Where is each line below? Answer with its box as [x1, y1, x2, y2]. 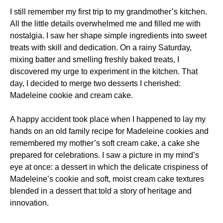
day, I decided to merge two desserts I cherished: [10, 79, 181, 88]
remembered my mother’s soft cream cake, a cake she [10, 139, 200, 147]
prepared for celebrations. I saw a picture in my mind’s [10, 151, 199, 159]
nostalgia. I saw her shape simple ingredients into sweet [10, 31, 207, 40]
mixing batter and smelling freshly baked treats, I [10, 55, 179, 64]
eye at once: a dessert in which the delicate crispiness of [10, 163, 208, 171]
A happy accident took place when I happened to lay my [10, 115, 206, 123]
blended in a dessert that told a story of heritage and [10, 187, 192, 195]
